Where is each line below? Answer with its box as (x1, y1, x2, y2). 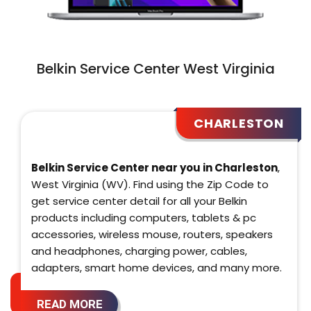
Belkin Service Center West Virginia (36, 58, 275, 78)
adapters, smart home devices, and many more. (31, 260, 282, 275)
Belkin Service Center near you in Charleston (31, 160, 278, 175)
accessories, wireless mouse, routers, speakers (31, 226, 273, 242)
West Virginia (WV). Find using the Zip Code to (31, 176, 269, 192)
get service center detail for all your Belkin (31, 193, 247, 208)
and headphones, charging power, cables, (31, 243, 247, 258)
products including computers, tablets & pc (31, 210, 256, 225)
